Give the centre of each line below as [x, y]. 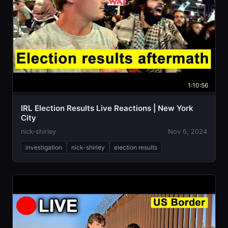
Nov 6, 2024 [188, 131]
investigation [44, 147]
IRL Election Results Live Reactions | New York [107, 108]
